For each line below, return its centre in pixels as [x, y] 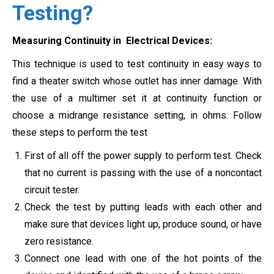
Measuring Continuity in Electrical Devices [111, 40]
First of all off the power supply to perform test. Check [143, 155]
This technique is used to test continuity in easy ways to [137, 64]
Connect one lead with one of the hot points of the [143, 258]
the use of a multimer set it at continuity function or [137, 98]
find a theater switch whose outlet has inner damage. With [137, 81]
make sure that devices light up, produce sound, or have [143, 224]
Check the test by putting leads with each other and [143, 207]
